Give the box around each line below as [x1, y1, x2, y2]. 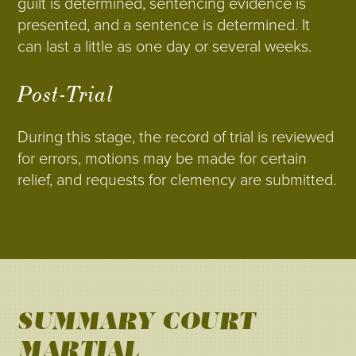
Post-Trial [17, 81, 114, 108]
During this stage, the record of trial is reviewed [17, 128, 335, 147]
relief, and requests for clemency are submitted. [17, 171, 337, 190]
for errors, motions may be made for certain [17, 149, 308, 168]
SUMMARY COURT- [17, 306, 269, 336]
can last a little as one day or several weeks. [17, 37, 312, 56]
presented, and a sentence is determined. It [17, 16, 311, 35]
